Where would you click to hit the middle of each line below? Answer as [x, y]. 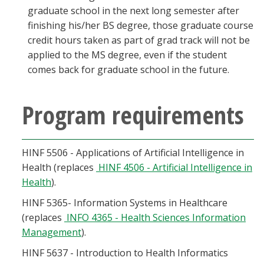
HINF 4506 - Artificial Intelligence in [174, 167]
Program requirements [133, 115]
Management [52, 232]
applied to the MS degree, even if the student [127, 55]
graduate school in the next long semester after [133, 11]
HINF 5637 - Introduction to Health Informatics [125, 253]
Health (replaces [59, 167]
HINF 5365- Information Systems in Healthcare [125, 203]
